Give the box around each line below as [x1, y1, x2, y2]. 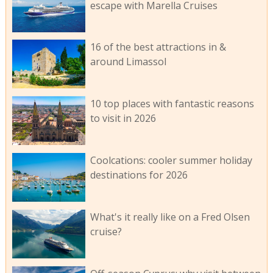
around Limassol [90, 55, 166, 69]
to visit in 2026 [90, 112, 156, 126]
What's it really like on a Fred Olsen [90, 210, 250, 224]
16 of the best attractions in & [90, 40, 226, 54]
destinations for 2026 [90, 168, 188, 182]
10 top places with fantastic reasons [90, 97, 254, 111]
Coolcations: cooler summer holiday [90, 153, 252, 167]
